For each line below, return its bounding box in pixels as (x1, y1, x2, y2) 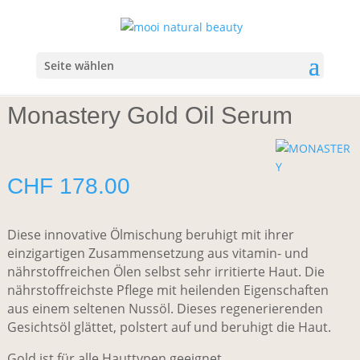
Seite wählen (43, 57, 114, 73)
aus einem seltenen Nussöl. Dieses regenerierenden (6, 299, 323, 317)
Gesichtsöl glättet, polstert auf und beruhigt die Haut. (6, 317, 331, 336)
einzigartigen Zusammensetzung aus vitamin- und (6, 243, 309, 262)
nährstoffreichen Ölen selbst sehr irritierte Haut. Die (6, 262, 325, 280)
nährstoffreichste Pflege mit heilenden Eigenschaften (6, 280, 329, 299)
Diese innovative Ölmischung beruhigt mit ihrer (6, 225, 294, 243)
